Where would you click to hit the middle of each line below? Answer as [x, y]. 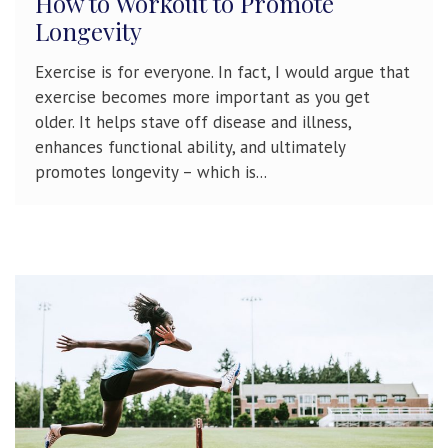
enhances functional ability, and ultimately [190, 147]
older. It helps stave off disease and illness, [193, 122]
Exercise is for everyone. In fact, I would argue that [222, 72]
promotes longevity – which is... [151, 172]
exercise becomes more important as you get [202, 97]
